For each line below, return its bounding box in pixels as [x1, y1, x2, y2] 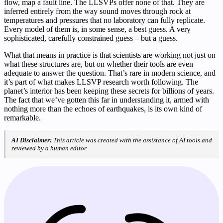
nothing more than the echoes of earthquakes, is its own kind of [4, 104, 202, 113]
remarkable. [4, 113, 41, 122]
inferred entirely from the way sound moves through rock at [4, 6, 191, 15]
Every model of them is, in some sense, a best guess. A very [4, 24, 191, 33]
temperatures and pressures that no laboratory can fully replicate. [4, 15, 205, 24]
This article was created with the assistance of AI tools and [52, 136, 212, 144]
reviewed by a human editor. [11, 144, 88, 152]
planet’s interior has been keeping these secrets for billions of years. [4, 86, 214, 95]
